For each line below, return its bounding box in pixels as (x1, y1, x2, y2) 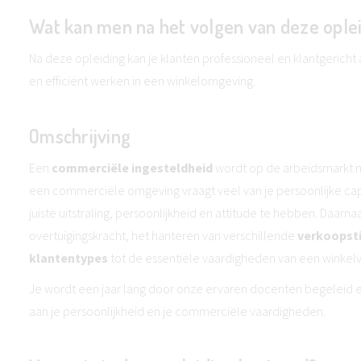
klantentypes (29, 250, 108, 266)
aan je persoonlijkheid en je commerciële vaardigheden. (29, 303, 326, 319)
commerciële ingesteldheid (52, 160, 213, 176)
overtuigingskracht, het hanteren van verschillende (29, 227, 297, 243)
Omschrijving (29, 123, 131, 148)
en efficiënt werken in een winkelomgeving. (29, 73, 255, 89)
